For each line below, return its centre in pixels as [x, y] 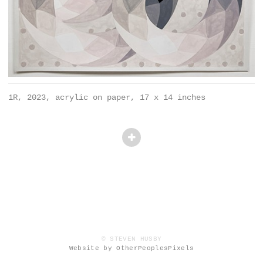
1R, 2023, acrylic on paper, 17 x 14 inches [107, 98]
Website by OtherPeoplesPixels [131, 249]
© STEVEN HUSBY [131, 239]
